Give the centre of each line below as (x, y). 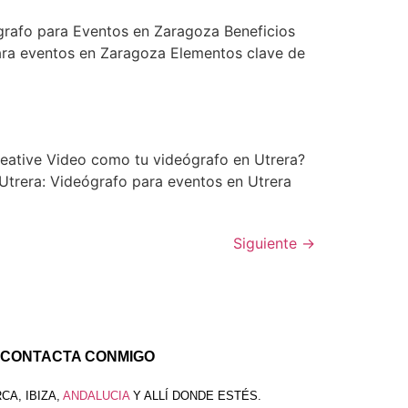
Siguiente (267, 243)
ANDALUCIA (96, 395)
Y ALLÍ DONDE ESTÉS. (195, 395)
